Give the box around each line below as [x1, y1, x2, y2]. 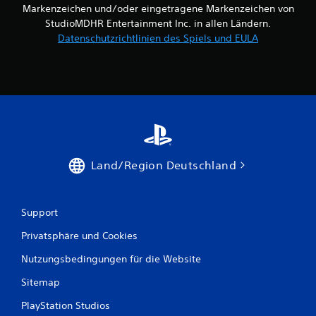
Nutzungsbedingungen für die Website [21, 252, 201, 265]
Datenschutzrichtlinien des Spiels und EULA [58, 31, 258, 44]
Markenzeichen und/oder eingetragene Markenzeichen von [22, 1, 294, 15]
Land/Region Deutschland [90, 157, 237, 172]
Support [21, 205, 58, 219]
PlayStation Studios [21, 298, 110, 312]
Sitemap [21, 275, 60, 288]
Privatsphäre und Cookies [21, 229, 138, 242]
